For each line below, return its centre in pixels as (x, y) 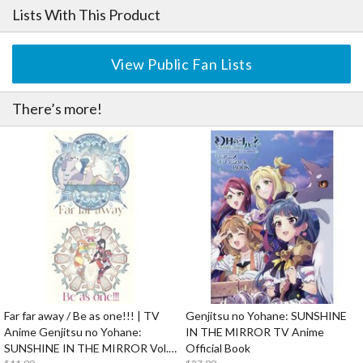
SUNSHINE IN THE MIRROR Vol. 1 (91, 348)
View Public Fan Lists (181, 64)
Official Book (218, 348)
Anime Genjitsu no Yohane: (73, 332)
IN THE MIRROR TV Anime (255, 332)
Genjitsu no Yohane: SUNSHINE (266, 316)
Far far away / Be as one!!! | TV (82, 316)
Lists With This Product (86, 15)
